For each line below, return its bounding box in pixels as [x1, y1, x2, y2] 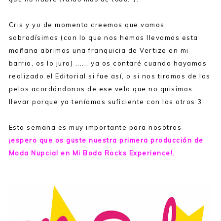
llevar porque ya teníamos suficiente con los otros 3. [8, 98, 205, 106]
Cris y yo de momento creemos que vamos [8, 21, 165, 29]
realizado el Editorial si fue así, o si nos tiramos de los [8, 72, 211, 80]
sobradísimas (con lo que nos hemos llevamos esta [8, 34, 198, 42]
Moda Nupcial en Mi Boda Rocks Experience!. [8, 149, 175, 157]
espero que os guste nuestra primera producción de [11, 136, 204, 145]
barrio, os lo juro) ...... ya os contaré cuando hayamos [8, 59, 207, 68]
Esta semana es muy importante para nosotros [8, 123, 182, 132]
